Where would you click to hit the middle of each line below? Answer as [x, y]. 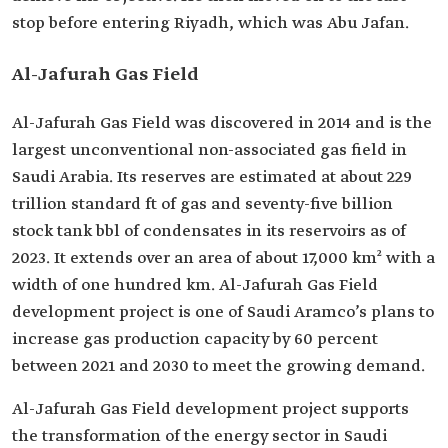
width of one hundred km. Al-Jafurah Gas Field [195, 285]
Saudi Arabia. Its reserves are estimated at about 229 [212, 177]
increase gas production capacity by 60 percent [195, 339]
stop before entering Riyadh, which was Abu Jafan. [210, 23]
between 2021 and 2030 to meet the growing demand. [218, 366]
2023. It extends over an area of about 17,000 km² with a [223, 258]
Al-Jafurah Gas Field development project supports [210, 409]
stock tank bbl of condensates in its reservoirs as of [209, 231]
